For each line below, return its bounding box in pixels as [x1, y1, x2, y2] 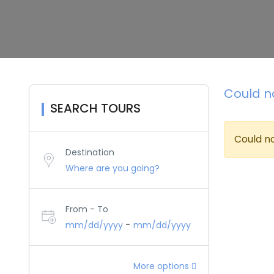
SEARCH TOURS [50, 100, 141, 117]
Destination [65, 146, 114, 158]
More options [133, 260, 191, 272]
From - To [65, 203, 108, 215]
